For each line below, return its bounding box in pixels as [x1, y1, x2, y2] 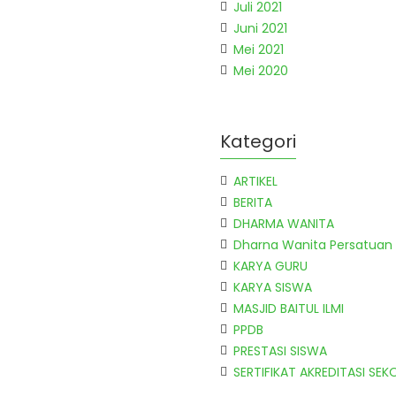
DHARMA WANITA [233, 215, 334, 232]
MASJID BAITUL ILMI [233, 300, 344, 317]
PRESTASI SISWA [233, 342, 327, 360]
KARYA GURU [233, 257, 308, 275]
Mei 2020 [233, 62, 288, 80]
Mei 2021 [233, 41, 284, 58]
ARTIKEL [233, 172, 278, 190]
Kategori [220, 129, 296, 154]
